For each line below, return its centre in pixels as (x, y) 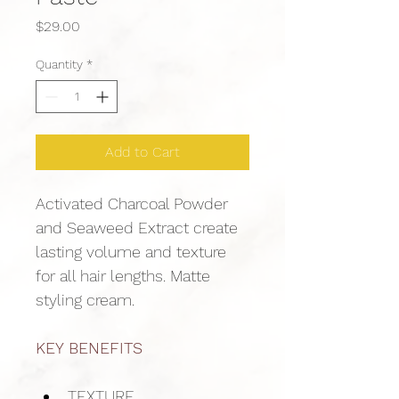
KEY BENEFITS (89, 348)
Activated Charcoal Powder (134, 204)
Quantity (59, 64)
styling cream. (85, 300)
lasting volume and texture (133, 252)
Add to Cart (142, 152)
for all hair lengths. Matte (125, 276)
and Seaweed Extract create (139, 228)
